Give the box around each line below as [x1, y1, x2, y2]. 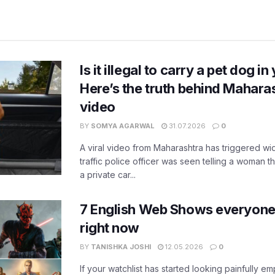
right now [80, 220, 140, 236]
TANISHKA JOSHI [91, 242, 151, 252]
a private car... [80, 169, 136, 180]
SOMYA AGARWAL [91, 122, 155, 131]
